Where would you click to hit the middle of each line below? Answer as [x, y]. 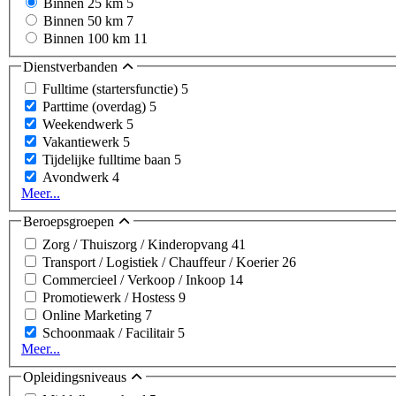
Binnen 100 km [88, 38]
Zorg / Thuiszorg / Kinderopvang [137, 244]
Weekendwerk [84, 125]
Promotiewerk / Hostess [110, 297]
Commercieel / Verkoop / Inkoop [136, 279]
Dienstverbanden [72, 66]
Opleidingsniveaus [76, 377]
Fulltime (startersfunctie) [112, 89]
